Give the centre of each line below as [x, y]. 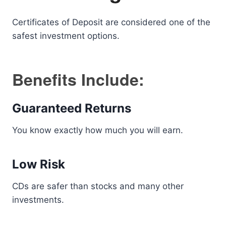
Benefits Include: [78, 79]
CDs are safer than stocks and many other [98, 186]
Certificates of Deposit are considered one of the [111, 22]
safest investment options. [66, 36]
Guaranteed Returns [72, 108]
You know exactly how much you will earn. [98, 130]
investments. [38, 200]
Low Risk [39, 164]
